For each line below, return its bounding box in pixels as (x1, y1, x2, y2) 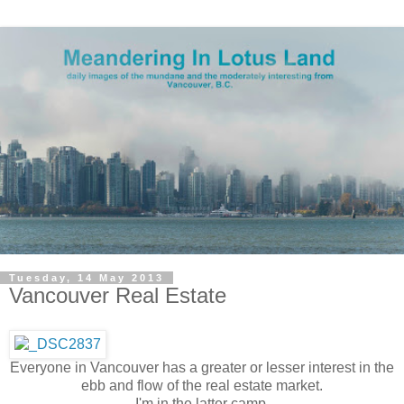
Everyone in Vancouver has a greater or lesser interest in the (10, 359, 394, 375)
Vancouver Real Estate (9, 283, 226, 308)
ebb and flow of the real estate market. (81, 377, 323, 393)
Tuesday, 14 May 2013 (9, 272, 164, 283)
